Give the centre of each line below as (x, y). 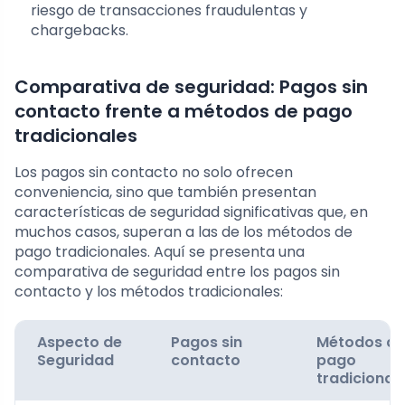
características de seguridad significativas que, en (191, 212)
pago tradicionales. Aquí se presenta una (160, 252)
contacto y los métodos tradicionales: (149, 292)
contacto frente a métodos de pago (184, 112)
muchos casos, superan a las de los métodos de (184, 232)
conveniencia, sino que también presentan (165, 193)
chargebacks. (80, 31)
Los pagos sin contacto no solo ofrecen (154, 173)
